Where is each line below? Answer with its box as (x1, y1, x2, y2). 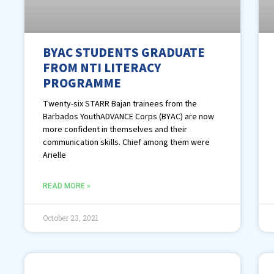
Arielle (43, 149, 66, 161)
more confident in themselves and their (43, 123, 187, 136)
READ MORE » (43, 181, 91, 190)
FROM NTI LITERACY (43, 58, 161, 77)
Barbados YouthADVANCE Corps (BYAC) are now (43, 110, 214, 123)
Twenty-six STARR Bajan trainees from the (43, 97, 197, 110)
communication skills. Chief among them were (43, 136, 210, 149)
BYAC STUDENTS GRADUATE (43, 43, 205, 62)
